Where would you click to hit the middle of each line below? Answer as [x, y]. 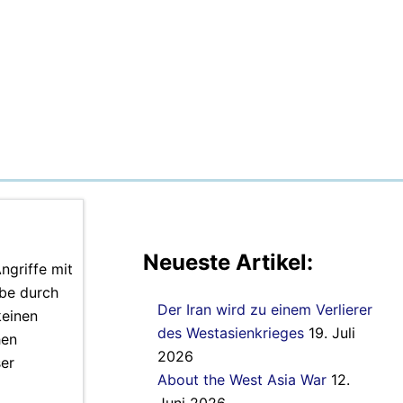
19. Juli [332, 333]
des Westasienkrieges [231, 333]
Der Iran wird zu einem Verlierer [265, 310]
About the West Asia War [242, 380]
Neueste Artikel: [228, 262]
